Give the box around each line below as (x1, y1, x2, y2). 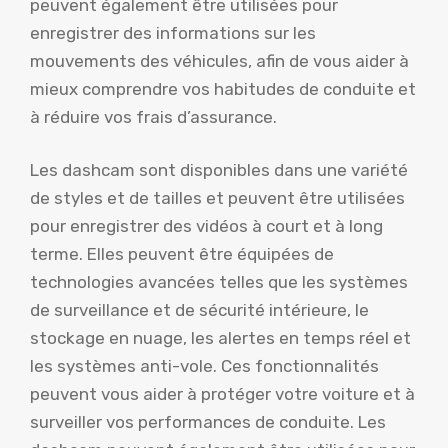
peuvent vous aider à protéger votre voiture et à (30, 384, 415, 405)
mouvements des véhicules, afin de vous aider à (30, 50, 409, 71)
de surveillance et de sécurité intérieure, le (30, 300, 369, 321)
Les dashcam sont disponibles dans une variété (30, 160, 408, 181)
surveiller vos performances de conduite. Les (30, 412, 386, 433)
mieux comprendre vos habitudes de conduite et (30, 78, 416, 99)
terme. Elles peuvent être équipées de (30, 244, 334, 265)
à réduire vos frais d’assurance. (30, 106, 277, 127)
